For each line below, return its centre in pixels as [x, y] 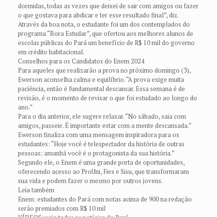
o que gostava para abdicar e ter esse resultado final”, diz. [98, 15]
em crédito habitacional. [51, 52]
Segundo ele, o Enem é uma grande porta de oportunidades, [101, 162]
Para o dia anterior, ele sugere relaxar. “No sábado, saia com [102, 116]
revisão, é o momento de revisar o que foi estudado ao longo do [107, 98]
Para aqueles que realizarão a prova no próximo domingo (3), [104, 70]
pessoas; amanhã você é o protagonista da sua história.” [96, 153]
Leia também [36, 190]
